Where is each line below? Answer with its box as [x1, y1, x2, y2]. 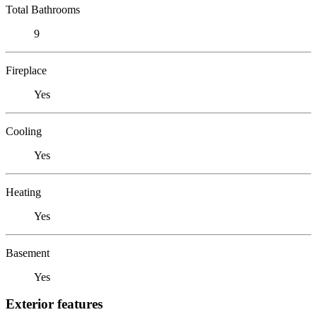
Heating [6, 185, 41, 198]
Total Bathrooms [6, 3, 80, 16]
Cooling [6, 125, 42, 137]
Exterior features [6, 296, 103, 312]
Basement [6, 246, 50, 259]
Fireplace [6, 64, 47, 76]
